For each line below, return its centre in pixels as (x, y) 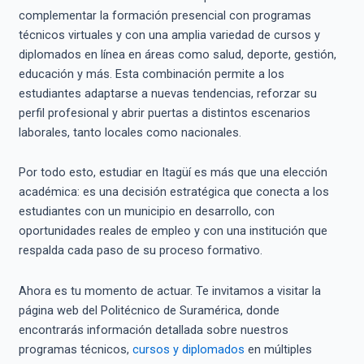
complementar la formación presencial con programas (165, 15)
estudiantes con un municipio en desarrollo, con (146, 212)
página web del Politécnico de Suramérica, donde (149, 310)
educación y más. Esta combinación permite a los (151, 74)
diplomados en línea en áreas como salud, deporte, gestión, (177, 54)
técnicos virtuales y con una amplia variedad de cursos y (169, 35)
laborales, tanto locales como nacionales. (130, 132)
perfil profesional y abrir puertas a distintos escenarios (164, 113)
